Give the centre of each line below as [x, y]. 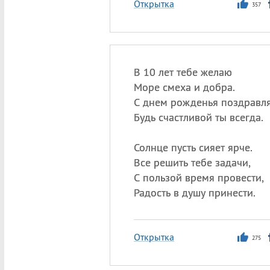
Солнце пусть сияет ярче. [193, 147]
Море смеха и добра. [184, 87]
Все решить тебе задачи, [192, 162]
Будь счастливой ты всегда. [198, 117]
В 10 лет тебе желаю [183, 72]
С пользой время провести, [199, 177]
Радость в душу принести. [194, 193]
